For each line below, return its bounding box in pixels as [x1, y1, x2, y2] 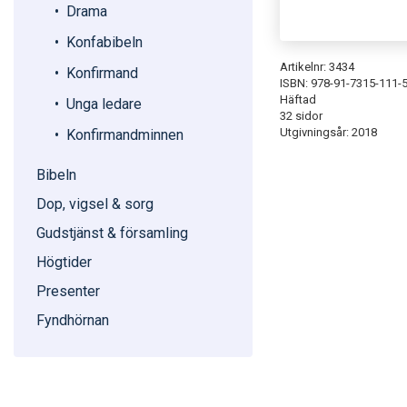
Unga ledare [66, 95, 142, 113]
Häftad [279, 92, 316, 106]
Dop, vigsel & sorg [36, 195, 154, 213]
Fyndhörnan [36, 312, 109, 329]
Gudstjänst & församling [36, 224, 188, 242]
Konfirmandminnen [66, 126, 184, 144]
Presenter [36, 283, 100, 300]
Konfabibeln [66, 34, 143, 51]
